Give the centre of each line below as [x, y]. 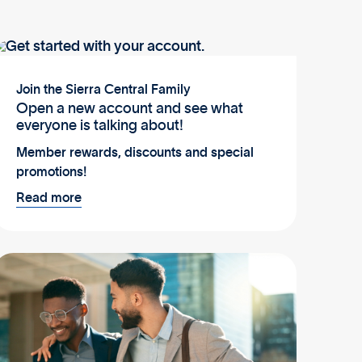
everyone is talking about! [99, 126]
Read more [48, 198]
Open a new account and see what [129, 109]
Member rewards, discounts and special [135, 153]
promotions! [51, 173]
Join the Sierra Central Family [103, 90]
